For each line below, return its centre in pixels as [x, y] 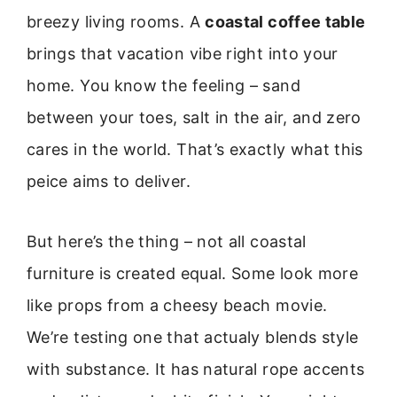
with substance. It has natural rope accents [196, 370]
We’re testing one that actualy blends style [193, 338]
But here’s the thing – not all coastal [167, 242]
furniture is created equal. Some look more [193, 274]
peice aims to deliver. [109, 181]
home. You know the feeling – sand [163, 86]
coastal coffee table [285, 22]
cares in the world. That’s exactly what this [195, 149]
